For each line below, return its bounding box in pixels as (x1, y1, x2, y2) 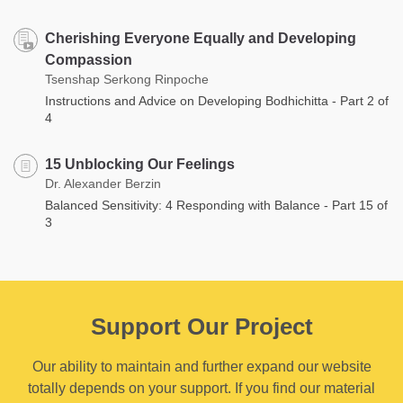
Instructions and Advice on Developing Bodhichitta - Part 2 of (45, 93, 389, 108)
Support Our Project (90, 312, 313, 340)
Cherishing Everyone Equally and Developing (45, 30, 356, 46)
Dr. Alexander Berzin (45, 175, 161, 191)
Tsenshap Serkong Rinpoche (45, 71, 209, 86)
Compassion (45, 51, 132, 67)
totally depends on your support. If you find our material (28, 380, 375, 396)
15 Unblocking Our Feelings (45, 156, 235, 172)
